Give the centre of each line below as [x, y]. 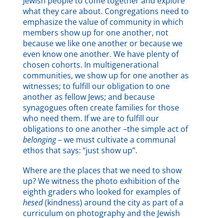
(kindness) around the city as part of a [113, 203]
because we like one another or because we [103, 43]
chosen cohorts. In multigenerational [91, 64]
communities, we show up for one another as [106, 75]
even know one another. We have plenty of [101, 54]
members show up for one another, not [96, 32]
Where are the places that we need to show [102, 171]
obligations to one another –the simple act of [106, 129]
